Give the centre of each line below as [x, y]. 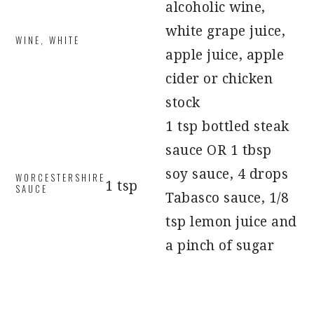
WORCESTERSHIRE [61, 177]
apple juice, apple [225, 55]
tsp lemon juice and [231, 222]
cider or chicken [219, 79]
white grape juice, [226, 31]
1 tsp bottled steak [227, 127]
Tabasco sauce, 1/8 [227, 198]
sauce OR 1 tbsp [219, 150]
